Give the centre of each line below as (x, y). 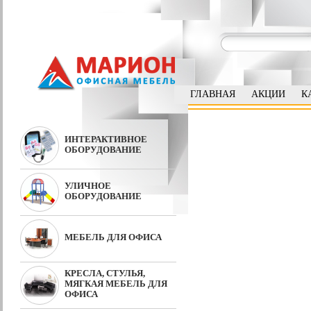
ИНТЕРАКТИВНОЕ (106, 139)
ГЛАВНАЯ (213, 94)
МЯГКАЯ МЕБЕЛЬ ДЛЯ (116, 284)
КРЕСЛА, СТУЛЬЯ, (105, 273)
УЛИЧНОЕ (88, 186)
